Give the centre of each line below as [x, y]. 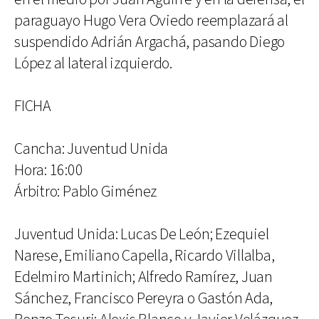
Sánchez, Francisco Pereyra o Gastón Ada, [144, 299]
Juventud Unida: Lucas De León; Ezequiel [142, 235]
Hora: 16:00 [49, 171]
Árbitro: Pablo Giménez [86, 192]
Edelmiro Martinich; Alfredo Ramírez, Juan [143, 277]
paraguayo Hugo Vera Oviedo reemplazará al [151, 21]
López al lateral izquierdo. [94, 64]
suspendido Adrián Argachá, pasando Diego [150, 42]
